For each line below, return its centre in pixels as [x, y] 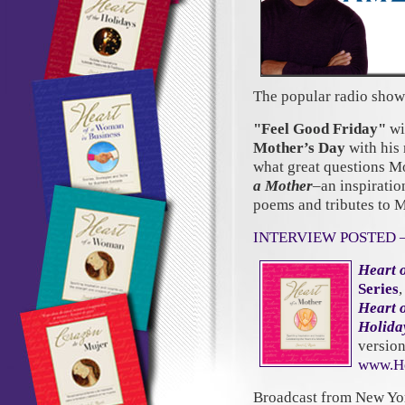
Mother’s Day [299, 148]
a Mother [283, 186]
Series [378, 289]
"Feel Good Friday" [321, 129]
